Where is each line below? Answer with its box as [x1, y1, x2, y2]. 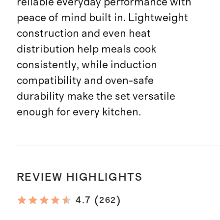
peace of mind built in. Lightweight [16, 12, 188, 23]
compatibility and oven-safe [16, 75, 154, 86]
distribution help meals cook [16, 43, 156, 55]
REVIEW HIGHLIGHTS [16, 172, 143, 183]
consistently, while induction [16, 59, 157, 70]
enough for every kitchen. [16, 106, 141, 117]
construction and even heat [16, 27, 151, 39]
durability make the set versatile [16, 90, 175, 102]
